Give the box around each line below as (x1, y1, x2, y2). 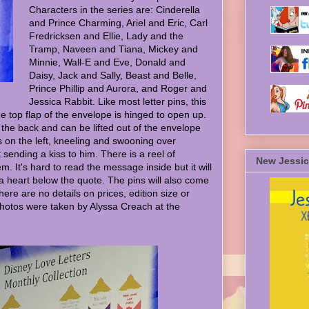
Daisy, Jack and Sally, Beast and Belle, (29, 70, 197, 81)
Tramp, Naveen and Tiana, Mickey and (29, 43, 198, 54)
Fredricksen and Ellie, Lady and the (29, 30, 183, 41)
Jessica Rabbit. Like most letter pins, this (29, 96, 206, 107)
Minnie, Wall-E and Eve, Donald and (29, 57, 186, 68)
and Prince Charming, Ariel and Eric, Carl (29, 17, 208, 28)
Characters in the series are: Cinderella (29, 4, 200, 15)
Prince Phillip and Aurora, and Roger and (29, 83, 207, 94)
